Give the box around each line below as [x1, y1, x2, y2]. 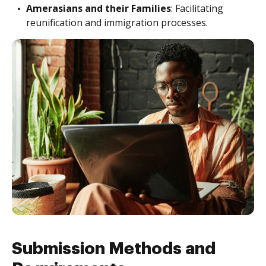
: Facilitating [171, 1, 223, 15]
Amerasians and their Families [26, 1, 171, 15]
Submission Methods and [12, 240, 216, 257]
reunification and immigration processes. [26, 15, 208, 29]
